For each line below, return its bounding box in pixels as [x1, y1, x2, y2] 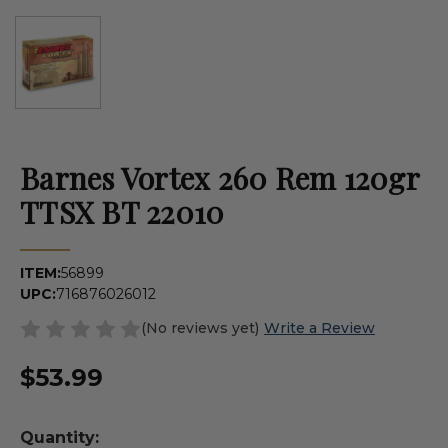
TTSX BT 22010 [20, 191, 225, 232]
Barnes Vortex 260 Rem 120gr [20, 157, 419, 198]
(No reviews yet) [141, 318, 259, 337]
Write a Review [263, 318, 375, 337]
